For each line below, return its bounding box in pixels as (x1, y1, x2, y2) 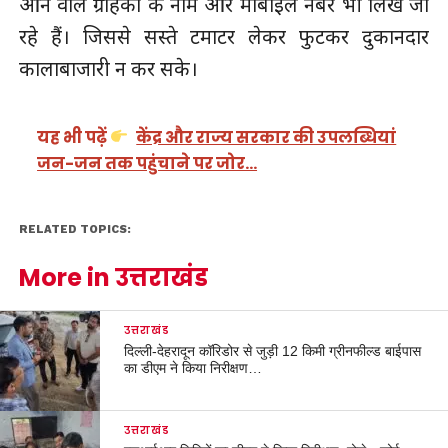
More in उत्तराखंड (18, 260, 208, 294)
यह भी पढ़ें (37, 125, 111, 149)
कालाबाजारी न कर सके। (18, 55, 198, 83)
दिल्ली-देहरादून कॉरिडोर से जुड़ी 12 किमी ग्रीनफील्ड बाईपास (124, 342, 422, 359)
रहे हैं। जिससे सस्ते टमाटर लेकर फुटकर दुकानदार (18, 23, 430, 51)
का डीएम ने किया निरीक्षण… (124, 359, 263, 376)
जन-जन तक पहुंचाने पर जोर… (37, 151, 258, 175)
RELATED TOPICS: (18, 222, 131, 236)
